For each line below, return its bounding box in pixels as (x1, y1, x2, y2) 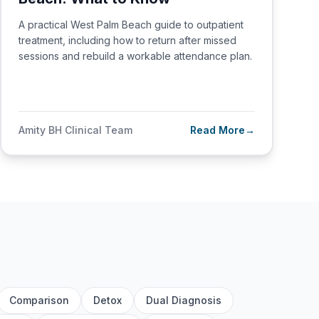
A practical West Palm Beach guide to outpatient (19, 19, 244, 31)
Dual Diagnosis (146, 294, 221, 306)
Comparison (9, 294, 69, 306)
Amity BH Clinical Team (19, 124, 132, 136)
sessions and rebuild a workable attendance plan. (19, 50, 252, 62)
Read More (190, 124, 245, 136)
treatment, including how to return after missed (19, 34, 236, 46)
